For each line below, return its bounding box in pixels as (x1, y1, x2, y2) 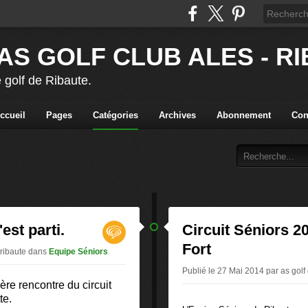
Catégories (92, 110, 138, 120)
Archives (158, 110, 196, 120)
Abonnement (216, 110, 271, 120)
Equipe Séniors (49, 247, 108, 256)
